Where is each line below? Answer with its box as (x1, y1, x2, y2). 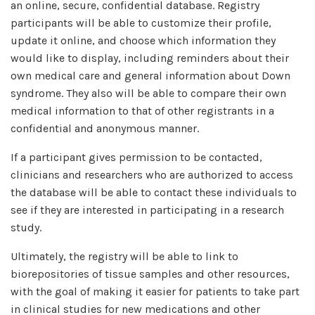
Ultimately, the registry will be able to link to (11, 250, 238, 263)
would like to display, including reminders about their (11, 51, 289, 65)
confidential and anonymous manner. (11, 122, 199, 135)
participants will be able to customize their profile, (11, 16, 271, 30)
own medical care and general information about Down (11, 69, 290, 82)
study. (11, 221, 41, 234)
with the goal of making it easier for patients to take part (11, 285, 300, 298)
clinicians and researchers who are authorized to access (11, 168, 293, 181)
